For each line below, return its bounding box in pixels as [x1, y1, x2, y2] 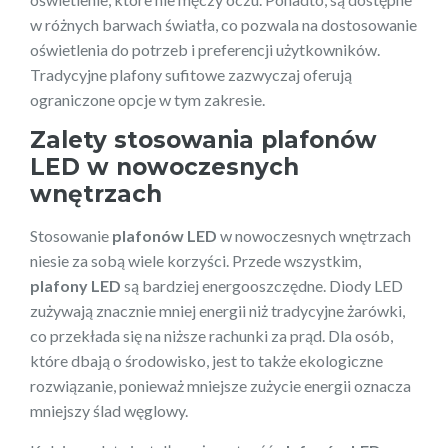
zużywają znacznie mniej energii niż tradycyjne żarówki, [30, 300, 405, 320]
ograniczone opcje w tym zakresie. [30, 89, 265, 109]
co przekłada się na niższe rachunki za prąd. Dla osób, [30, 325, 393, 345]
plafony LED [30, 275, 121, 295]
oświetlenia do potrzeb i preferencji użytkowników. [30, 39, 380, 59]
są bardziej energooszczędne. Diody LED [121, 275, 403, 295]
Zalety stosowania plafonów [30, 125, 377, 154]
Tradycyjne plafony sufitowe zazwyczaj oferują [30, 64, 352, 84]
